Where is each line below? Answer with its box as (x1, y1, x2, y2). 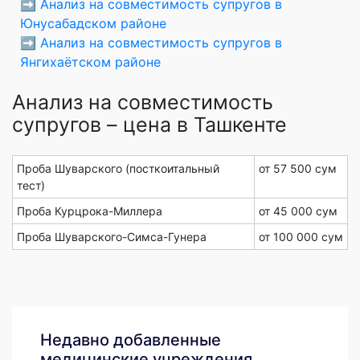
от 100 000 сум (259, 229, 343, 243)
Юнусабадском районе (20, 14, 166, 31)
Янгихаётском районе (20, 53, 161, 70)
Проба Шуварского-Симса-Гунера (17, 229, 207, 243)
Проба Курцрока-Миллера (17, 203, 162, 218)
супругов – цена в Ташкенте (12, 112, 287, 137)
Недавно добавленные (40, 329, 221, 350)
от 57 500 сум (259, 161, 337, 175)
